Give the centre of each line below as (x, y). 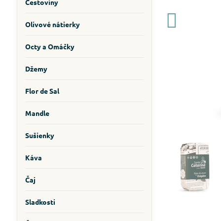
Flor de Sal (42, 91)
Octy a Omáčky (50, 46)
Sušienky (39, 135)
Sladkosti (40, 202)
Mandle (37, 113)
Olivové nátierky (52, 24)
